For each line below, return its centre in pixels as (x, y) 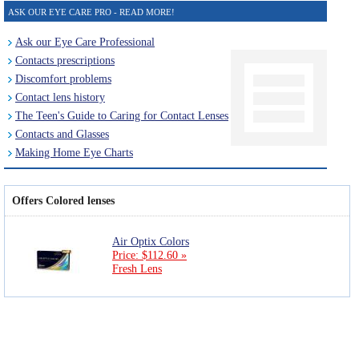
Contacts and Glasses (62, 134)
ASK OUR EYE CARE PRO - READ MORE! (91, 12)
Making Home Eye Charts (74, 152)
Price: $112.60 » (149, 256)
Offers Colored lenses (63, 200)
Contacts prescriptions (65, 60)
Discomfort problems (63, 79)
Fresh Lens (137, 269)
